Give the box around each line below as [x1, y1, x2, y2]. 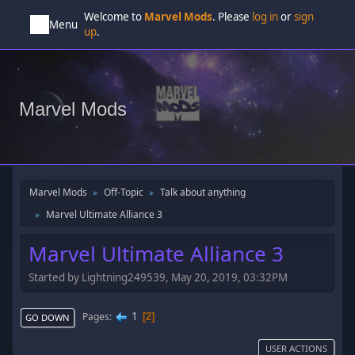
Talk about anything [160, 185, 246, 199]
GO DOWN [25, 311, 71, 323]
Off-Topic [104, 185, 144, 199]
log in [252, 10, 279, 24]
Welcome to [84, 10, 145, 24]
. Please [212, 10, 253, 24]
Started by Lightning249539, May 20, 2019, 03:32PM [29, 269, 288, 284]
